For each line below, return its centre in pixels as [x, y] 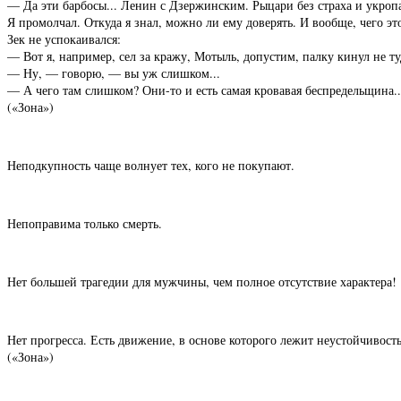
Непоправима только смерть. [85, 224]
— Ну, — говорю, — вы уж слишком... [114, 73]
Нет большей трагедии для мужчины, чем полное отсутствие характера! [202, 282]
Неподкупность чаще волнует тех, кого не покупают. [151, 166]
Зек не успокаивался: [64, 39]
